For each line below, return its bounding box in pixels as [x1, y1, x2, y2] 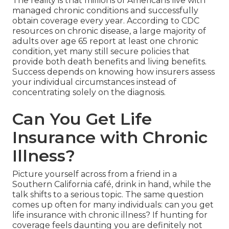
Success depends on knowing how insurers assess [12, 67, 215, 77]
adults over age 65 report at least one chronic [12, 36, 198, 47]
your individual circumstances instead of [12, 77, 176, 87]
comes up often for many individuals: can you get [12, 200, 214, 210]
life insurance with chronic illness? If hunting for [12, 210, 208, 220]
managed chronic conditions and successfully [12, 6, 198, 16]
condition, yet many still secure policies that [12, 47, 190, 57]
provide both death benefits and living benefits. [12, 57, 207, 67]
